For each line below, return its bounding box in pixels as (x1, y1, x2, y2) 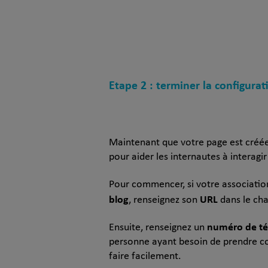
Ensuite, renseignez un (109, 221, 207, 233)
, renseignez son (129, 194, 200, 206)
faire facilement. (109, 250, 181, 262)
